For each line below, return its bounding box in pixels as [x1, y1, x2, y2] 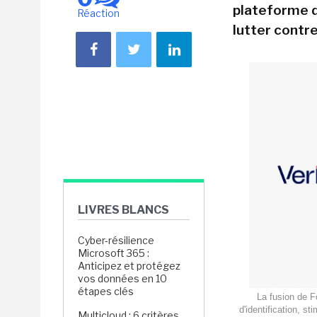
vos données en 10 [78, 272, 167, 284]
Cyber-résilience [78, 234, 154, 246]
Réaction [77, 7, 120, 19]
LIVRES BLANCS [78, 203, 169, 217]
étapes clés [78, 285, 134, 297]
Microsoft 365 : [78, 247, 149, 259]
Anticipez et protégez [78, 260, 180, 272]
